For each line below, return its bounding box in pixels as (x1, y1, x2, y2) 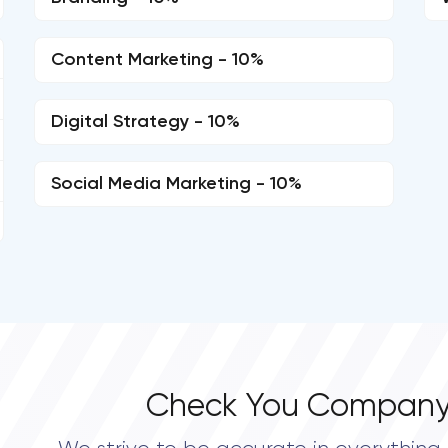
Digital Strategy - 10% (51, 113, 240, 131)
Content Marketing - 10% (51, 51, 264, 69)
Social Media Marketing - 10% (51, 175, 302, 193)
